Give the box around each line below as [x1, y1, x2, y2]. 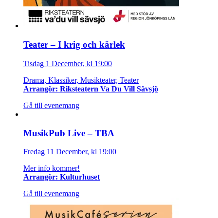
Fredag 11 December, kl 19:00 [23, 147, 116, 156]
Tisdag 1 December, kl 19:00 [23, 59, 112, 68]
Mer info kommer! [23, 164, 80, 173]
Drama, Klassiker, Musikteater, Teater [23, 75, 139, 84]
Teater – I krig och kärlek [23, 39, 125, 50]
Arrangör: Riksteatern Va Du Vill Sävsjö [23, 84, 158, 93]
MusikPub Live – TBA [23, 127, 114, 138]
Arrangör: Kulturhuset [23, 173, 100, 182]
